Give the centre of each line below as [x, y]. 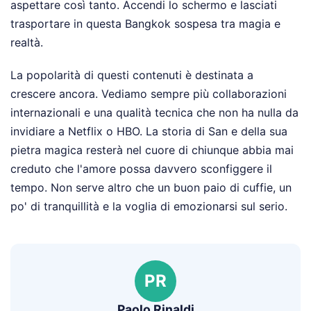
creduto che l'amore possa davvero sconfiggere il [141, 168]
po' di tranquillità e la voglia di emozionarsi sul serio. [149, 206]
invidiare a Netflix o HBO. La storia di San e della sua [149, 131]
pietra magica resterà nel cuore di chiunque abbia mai [152, 150]
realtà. [27, 42]
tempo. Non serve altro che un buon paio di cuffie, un [151, 187]
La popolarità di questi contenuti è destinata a [132, 75]
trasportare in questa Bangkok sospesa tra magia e [145, 23]
